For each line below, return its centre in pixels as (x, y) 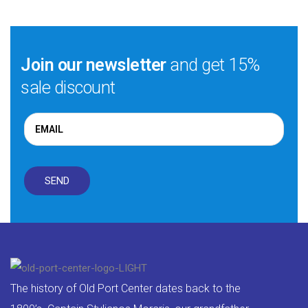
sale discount (68, 87)
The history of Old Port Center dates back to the (125, 288)
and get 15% (215, 65)
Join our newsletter (95, 65)
